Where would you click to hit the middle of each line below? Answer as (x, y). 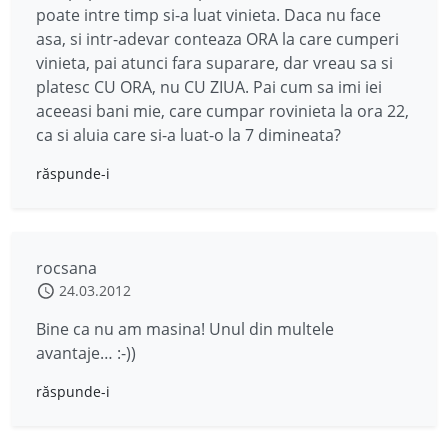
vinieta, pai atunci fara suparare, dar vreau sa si (214, 63)
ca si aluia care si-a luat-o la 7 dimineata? (188, 135)
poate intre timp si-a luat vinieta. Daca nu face (208, 15)
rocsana (66, 268)
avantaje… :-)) (86, 353)
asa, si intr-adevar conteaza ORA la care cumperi (217, 39)
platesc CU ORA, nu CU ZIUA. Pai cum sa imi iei (209, 87)
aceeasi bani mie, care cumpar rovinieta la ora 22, (222, 111)
